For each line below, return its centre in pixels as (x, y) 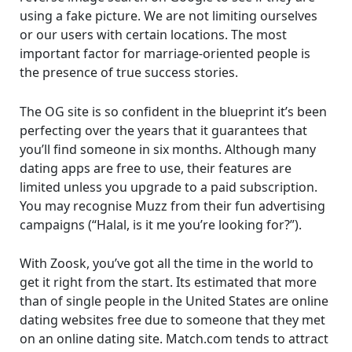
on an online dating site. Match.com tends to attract (174, 339)
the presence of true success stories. (128, 73)
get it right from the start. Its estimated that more (168, 282)
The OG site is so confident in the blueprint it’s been (173, 111)
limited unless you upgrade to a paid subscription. (168, 187)
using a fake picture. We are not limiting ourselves (168, 16)
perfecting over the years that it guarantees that (163, 130)
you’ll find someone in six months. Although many (167, 149)
